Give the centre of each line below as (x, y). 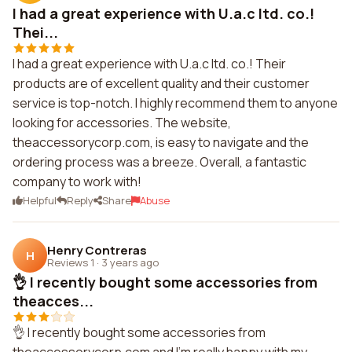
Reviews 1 (71, 262)
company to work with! (77, 181)
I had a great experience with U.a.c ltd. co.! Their (149, 64)
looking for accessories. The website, (122, 123)
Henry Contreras (97, 250)
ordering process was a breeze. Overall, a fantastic (159, 162)
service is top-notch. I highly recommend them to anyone (175, 103)
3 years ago (130, 262)
